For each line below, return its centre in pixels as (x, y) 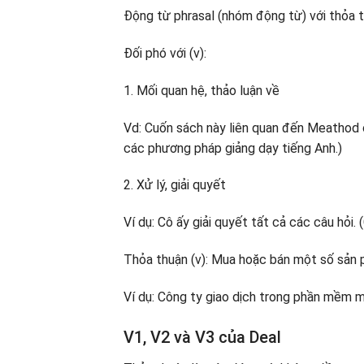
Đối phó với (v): (165, 53)
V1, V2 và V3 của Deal (202, 337)
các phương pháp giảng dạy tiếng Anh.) (233, 148)
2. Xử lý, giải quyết (175, 185)
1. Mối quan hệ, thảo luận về (201, 90)
